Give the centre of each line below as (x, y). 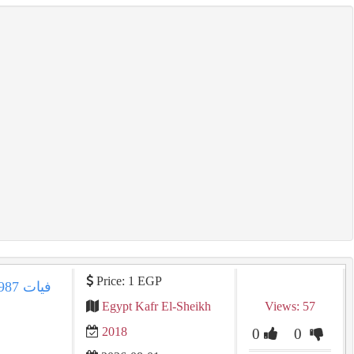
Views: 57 (290, 306)
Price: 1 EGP (127, 281)
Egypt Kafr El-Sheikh (156, 306)
